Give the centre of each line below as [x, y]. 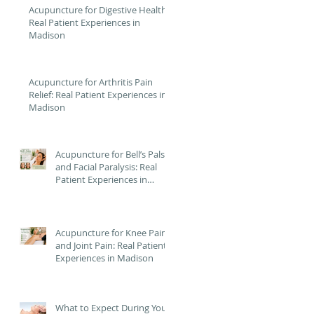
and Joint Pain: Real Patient [111, 245]
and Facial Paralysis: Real [106, 167]
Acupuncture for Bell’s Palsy [112, 154]
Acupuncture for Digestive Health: [99, 10]
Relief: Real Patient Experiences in [98, 95]
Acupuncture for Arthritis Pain [91, 82]
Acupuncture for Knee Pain [111, 233]
